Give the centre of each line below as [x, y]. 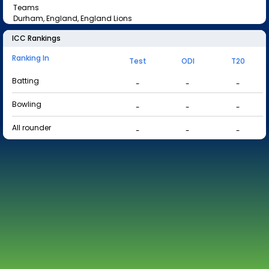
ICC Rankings [36, 38]
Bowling [27, 104]
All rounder [32, 128]
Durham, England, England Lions [73, 18]
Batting [26, 81]
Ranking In [31, 58]
